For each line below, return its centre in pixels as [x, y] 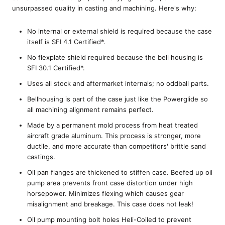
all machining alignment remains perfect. [90, 110]
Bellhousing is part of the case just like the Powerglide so [118, 99]
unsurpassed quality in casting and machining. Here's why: [104, 8]
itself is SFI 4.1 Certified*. [66, 42]
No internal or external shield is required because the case [120, 31]
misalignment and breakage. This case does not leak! [110, 204]
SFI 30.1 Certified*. [56, 68]
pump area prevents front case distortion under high [110, 183]
